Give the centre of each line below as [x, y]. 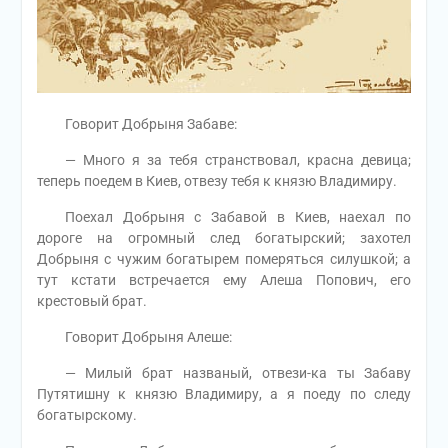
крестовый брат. [91, 301]
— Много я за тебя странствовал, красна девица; [224, 160]
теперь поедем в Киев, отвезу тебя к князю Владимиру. [216, 181]
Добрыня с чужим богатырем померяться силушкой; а [224, 259]
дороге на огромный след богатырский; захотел [224, 238]
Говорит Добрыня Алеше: [134, 337]
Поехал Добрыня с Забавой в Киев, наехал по [224, 217]
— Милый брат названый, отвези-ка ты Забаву [224, 373]
